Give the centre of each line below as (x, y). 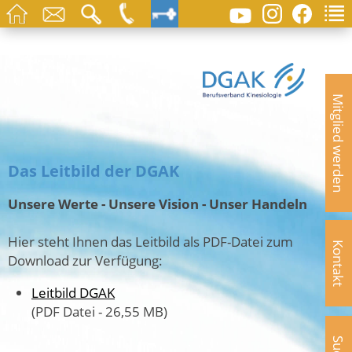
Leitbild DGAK (73, 293)
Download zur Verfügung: (85, 260)
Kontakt (339, 263)
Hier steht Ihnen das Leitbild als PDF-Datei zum (150, 241)
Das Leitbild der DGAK (93, 171)
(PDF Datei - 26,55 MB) (99, 312)
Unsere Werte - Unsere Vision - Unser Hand (147, 203)
